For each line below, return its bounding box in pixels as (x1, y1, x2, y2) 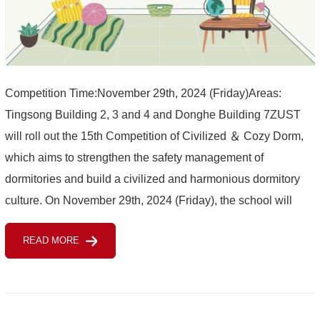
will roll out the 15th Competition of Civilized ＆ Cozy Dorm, (4, 130, 304, 143)
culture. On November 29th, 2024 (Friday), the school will (4, 194, 292, 207)
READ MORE (22, 235, 79, 246)
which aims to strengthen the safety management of (4, 151, 264, 164)
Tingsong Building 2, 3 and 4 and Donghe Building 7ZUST (4, 109, 301, 121)
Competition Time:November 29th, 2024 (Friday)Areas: (4, 87, 281, 100)
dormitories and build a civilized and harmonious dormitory (4, 173, 300, 186)
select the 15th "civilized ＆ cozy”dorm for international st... (4, 216, 299, 229)
